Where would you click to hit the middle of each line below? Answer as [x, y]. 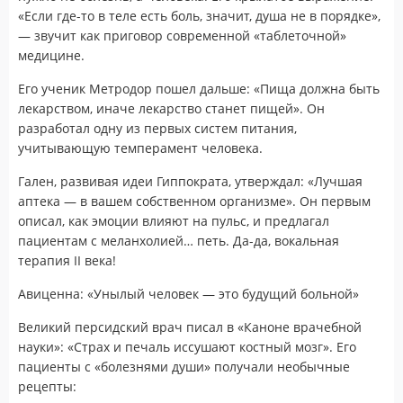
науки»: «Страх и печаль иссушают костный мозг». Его [187, 346]
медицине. [51, 55]
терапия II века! [67, 260]
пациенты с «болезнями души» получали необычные [184, 366]
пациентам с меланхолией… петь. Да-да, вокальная [179, 240]
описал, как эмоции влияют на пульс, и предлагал [174, 220]
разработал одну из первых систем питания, [157, 128]
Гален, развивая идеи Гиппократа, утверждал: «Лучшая [190, 181]
